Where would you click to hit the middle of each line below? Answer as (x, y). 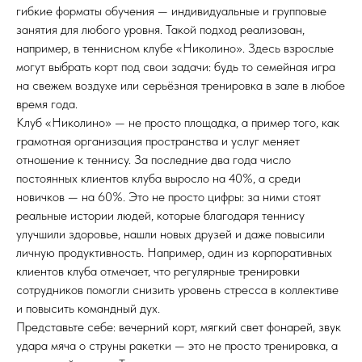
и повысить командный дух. (88, 308)
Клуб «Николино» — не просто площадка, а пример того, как (178, 122)
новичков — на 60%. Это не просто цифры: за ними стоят (168, 197)
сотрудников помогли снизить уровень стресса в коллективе (177, 290)
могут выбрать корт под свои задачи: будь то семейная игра (176, 67)
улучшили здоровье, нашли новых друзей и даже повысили (170, 234)
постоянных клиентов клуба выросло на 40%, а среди (158, 178)
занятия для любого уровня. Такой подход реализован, (160, 29)
